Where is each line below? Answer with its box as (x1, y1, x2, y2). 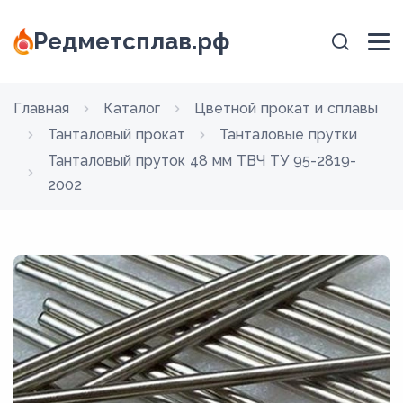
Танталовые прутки (219, 126, 357, 143)
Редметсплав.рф (33, 28, 230, 55)
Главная (13, 100, 69, 117)
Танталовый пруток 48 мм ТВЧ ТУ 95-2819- (48, 152, 356, 169)
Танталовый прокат (48, 126, 185, 143)
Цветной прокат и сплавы (194, 100, 378, 117)
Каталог (103, 100, 160, 117)
